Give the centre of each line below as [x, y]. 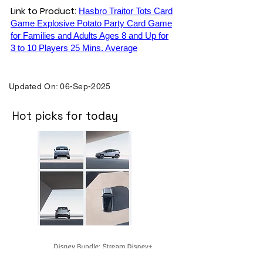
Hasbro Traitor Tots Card [126, 11]
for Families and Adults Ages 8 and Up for [90, 36]
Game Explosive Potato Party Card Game [91, 23]
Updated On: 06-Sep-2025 [60, 86]
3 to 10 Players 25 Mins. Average [74, 48]
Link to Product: [45, 11]
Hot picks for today [65, 116]
